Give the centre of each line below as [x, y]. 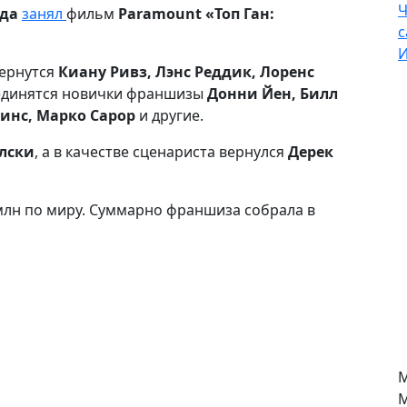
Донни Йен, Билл [273, 94]
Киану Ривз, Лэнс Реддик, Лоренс [186, 72]
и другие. [173, 115]
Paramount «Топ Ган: [196, 14]
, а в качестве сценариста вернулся [161, 152]
